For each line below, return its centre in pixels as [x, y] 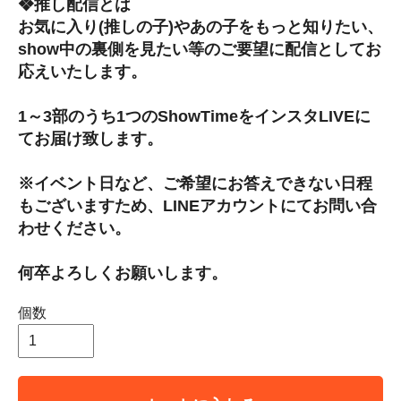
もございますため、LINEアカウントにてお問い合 [197, 206]
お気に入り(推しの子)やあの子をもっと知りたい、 [200, 27]
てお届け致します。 [90, 139]
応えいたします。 [82, 72]
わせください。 [74, 229]
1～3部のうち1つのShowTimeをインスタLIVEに [194, 117]
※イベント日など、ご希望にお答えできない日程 [195, 184]
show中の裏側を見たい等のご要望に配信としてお [200, 50]
